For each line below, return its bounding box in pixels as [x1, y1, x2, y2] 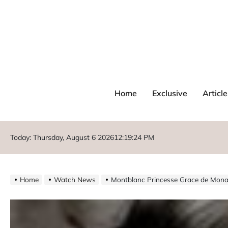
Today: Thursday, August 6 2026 [10, 132, 114, 142]
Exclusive [152, 88, 187, 98]
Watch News [54, 175, 96, 184]
